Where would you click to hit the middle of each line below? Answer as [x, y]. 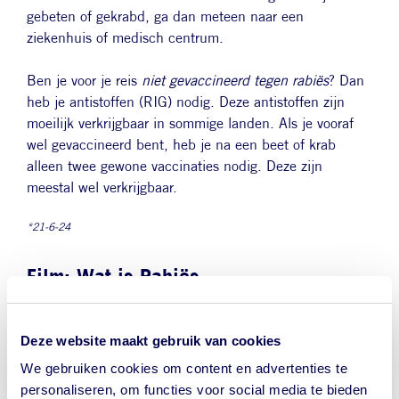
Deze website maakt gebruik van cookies [151, 340]
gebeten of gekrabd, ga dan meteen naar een [165, 17]
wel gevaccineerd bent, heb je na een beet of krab [181, 145]
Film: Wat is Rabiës [113, 277]
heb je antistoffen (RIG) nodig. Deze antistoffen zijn [186, 102]
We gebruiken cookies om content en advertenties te [184, 368]
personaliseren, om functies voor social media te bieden [194, 390]
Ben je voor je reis [84, 81]
